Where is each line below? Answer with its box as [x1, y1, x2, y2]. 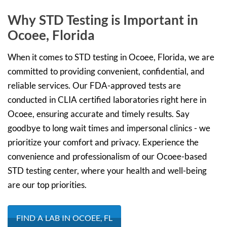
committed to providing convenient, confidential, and [8, 66, 205, 77]
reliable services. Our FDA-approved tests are [8, 80, 181, 91]
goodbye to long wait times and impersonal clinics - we [8, 123, 210, 134]
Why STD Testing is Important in [8, 12, 198, 28]
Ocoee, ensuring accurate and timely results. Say [8, 108, 190, 120]
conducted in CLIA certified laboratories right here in [8, 94, 206, 105]
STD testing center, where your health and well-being [8, 165, 207, 176]
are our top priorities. [8, 179, 87, 191]
